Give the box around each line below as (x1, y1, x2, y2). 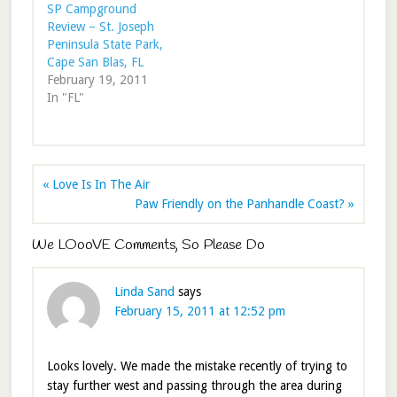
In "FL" (46, 90, 84, 105)
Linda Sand (113, 284, 175, 300)
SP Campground (46, 2, 136, 17)
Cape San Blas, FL (46, 55, 144, 70)
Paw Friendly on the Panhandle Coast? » (135, 197, 355, 212)
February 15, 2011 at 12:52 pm (113, 304, 285, 319)
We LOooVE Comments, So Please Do (31, 236, 265, 256)
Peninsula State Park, (46, 37, 163, 52)
